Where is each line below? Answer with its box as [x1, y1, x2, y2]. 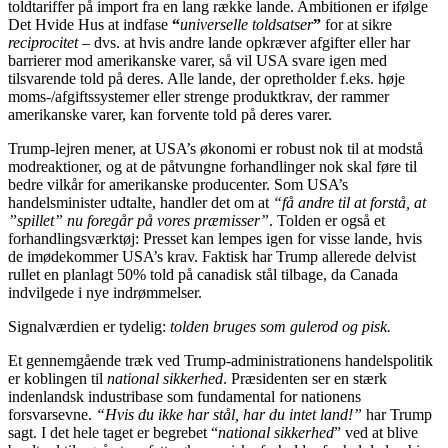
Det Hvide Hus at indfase [8, 15, 172, 33]
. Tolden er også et [269, 211, 385, 229]
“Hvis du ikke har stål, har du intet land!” [96, 405, 362, 423]
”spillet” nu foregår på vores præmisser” [8, 211, 269, 229]
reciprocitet [8, 33, 78, 51]
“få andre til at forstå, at [273, 193, 426, 211]
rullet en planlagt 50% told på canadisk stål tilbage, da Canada [8, 265, 398, 283]
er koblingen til [8, 369, 107, 387]
